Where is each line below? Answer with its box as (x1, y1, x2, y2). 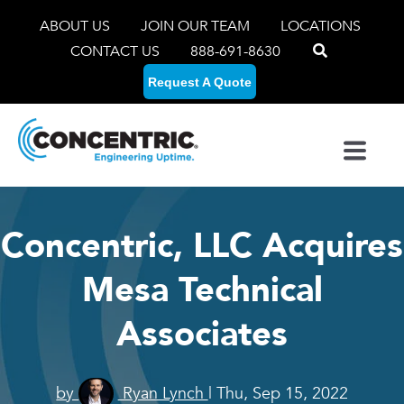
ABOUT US (39, 16, 114, 36)
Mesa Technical (81, 267, 323, 315)
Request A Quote (148, 75, 252, 89)
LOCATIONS (280, 16, 361, 36)
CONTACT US (70, 41, 160, 61)
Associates (116, 311, 288, 359)
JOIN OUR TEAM (140, 16, 253, 36)
